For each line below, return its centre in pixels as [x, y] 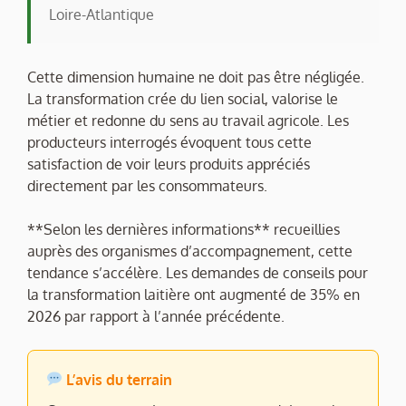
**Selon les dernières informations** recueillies [184, 229]
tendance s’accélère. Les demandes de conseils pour [198, 272]
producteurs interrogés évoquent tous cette [169, 142]
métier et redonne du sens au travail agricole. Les [188, 120]
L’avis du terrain [118, 379]
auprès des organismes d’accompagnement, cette [190, 251]
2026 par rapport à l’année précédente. [156, 316]
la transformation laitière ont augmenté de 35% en [193, 294]
